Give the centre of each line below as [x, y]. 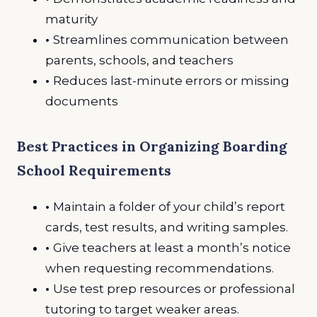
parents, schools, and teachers [139, 60]
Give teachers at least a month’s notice [172, 248]
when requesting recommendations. [160, 269]
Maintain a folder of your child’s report [169, 207]
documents [82, 102]
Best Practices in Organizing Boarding [152, 146]
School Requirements [94, 171]
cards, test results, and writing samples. [167, 227]
